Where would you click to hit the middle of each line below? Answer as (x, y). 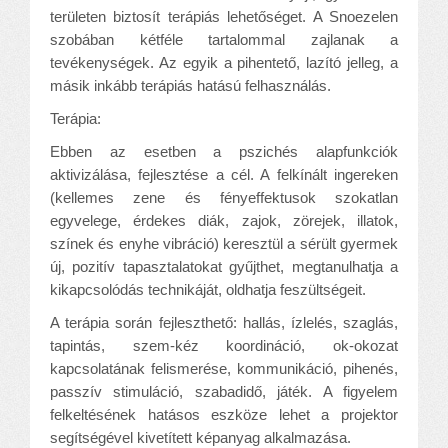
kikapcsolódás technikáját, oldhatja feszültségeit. (208, 289)
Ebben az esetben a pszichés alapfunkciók (224, 151)
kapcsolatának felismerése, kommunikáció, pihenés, (224, 368)
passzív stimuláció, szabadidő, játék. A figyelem (224, 391)
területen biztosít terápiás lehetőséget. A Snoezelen (224, 16)
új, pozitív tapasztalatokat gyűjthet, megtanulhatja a (224, 266)
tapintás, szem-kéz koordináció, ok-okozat (224, 345)
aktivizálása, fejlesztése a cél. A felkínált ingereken (224, 174)
